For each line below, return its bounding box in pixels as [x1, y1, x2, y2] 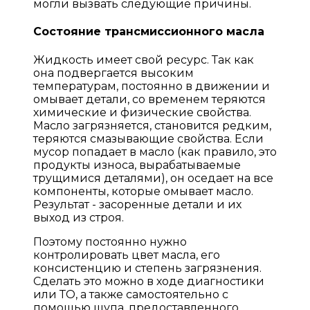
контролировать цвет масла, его [33, 248, 220, 262]
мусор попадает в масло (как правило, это [33, 145, 277, 158]
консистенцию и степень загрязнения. [33, 261, 262, 275]
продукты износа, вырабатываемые [33, 158, 241, 172]
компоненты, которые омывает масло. [33, 184, 253, 198]
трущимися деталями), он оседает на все [33, 171, 273, 185]
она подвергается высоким [33, 66, 194, 80]
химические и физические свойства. [33, 105, 251, 119]
